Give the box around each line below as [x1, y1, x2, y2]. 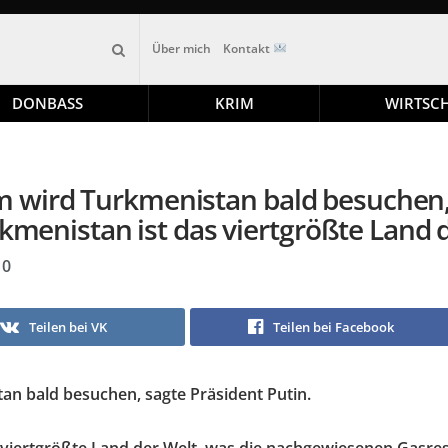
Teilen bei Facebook [273, 318, 395, 337]
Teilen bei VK [28, 318, 107, 337]
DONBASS [12, 93, 84, 113]
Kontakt [223, 40, 274, 57]
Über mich [152, 40, 212, 57]
